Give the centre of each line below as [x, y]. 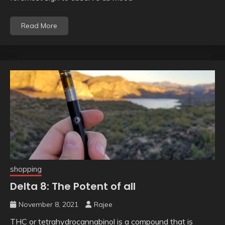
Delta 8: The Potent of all [73, 186]
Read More [39, 26]
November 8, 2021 [48, 204]
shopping [26, 169]
